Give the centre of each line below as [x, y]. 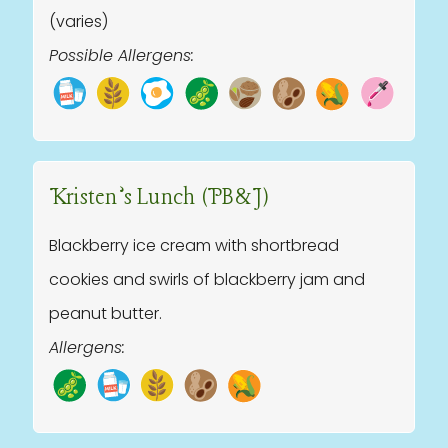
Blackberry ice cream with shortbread [194, 245]
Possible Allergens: [121, 55]
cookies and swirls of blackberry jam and [207, 279]
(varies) [78, 21]
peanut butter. [105, 313]
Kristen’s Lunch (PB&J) [159, 198]
